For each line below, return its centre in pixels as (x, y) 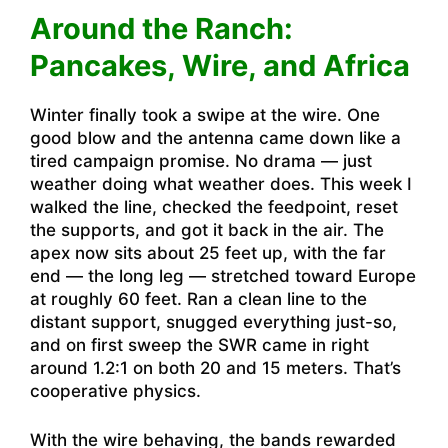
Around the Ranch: (161, 29)
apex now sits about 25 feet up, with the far (208, 253)
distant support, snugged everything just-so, (213, 322)
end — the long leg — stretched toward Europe (223, 276)
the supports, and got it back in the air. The (207, 230)
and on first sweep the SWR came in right (199, 345)
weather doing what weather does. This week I (221, 184)
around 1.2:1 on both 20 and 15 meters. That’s (215, 368)
